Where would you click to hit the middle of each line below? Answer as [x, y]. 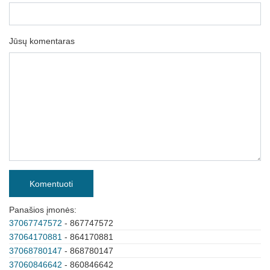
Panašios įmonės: [43, 210]
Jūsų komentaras [42, 41]
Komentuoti [51, 184]
